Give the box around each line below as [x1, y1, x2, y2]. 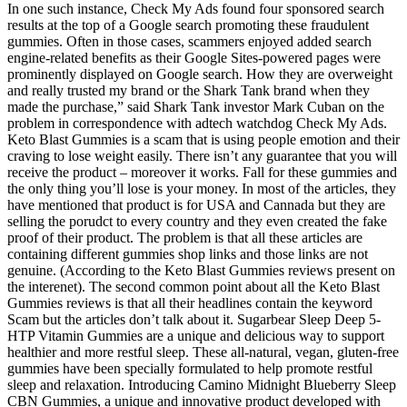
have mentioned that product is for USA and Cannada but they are [7, 196, 385, 213]
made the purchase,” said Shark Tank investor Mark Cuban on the [7, 98, 384, 114]
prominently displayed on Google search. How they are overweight [7, 65, 392, 82]
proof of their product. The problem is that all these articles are [7, 229, 362, 245]
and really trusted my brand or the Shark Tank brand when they [7, 82, 370, 98]
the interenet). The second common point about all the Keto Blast [7, 278, 380, 294]
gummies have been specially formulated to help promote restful [7, 360, 372, 376]
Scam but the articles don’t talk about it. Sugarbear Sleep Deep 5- [7, 311, 381, 327]
